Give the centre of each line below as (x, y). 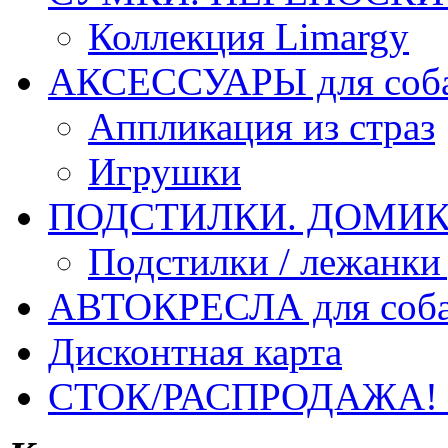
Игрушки (164, 171)
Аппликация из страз (261, 126)
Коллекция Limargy (248, 36)
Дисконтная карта (195, 351)
